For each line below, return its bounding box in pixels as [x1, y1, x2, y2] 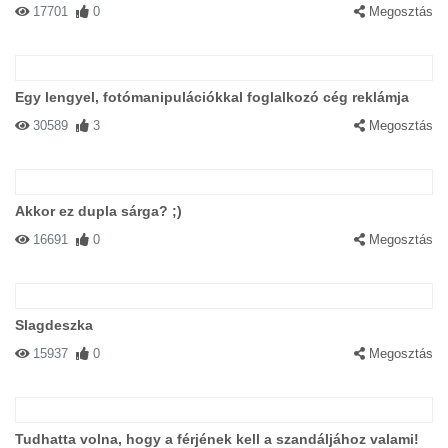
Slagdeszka [15, 317, 93, 333]
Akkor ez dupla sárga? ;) [15, 203, 182, 219]
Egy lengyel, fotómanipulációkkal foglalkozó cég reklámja [15, 89, 409, 105]
